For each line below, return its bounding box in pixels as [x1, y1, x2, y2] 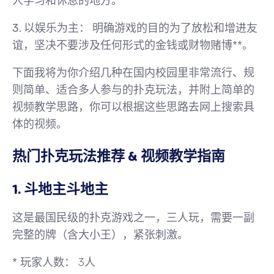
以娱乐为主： [24, 21, 90, 35]
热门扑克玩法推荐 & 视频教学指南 [12, 146, 225, 168]
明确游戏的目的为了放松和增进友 [90, 21, 257, 35]
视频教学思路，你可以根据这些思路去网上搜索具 [12, 100, 254, 114]
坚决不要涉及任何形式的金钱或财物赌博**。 [34, 39, 253, 52]
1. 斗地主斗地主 [12, 179, 108, 201]
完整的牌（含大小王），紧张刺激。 [12, 228, 188, 242]
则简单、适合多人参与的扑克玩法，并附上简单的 [12, 83, 254, 97]
